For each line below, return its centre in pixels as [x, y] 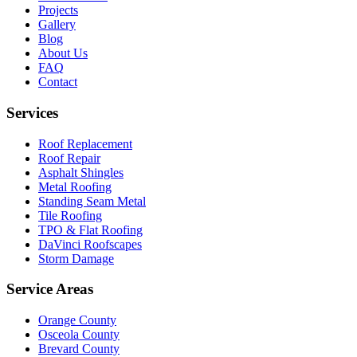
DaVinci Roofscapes [90, 244]
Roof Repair [69, 158]
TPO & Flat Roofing [90, 229]
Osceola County [79, 334]
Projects [58, 10]
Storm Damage [76, 258]
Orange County [77, 320]
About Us [63, 53]
